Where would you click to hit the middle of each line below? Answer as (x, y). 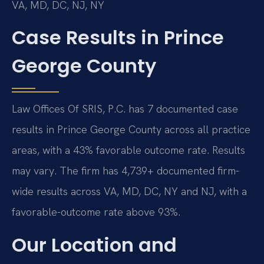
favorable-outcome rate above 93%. (96, 212)
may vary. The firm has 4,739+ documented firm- (126, 171)
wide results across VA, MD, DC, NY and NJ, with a (129, 192)
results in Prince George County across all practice (131, 130)
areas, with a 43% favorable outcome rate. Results (128, 150)
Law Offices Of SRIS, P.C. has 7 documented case (125, 109)
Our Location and (94, 245)
